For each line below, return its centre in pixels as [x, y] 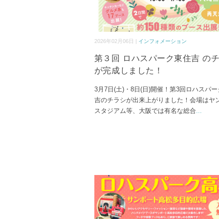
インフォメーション [162, 41]
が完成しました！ [129, 71]
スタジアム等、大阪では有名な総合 [145, 111]
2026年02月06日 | [116, 41]
